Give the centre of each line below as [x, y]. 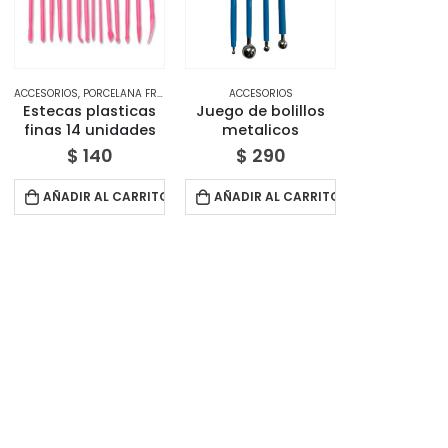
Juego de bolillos [260, 111]
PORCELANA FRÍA [120, 94]
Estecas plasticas [89, 111]
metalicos [260, 130]
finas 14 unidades [89, 130]
